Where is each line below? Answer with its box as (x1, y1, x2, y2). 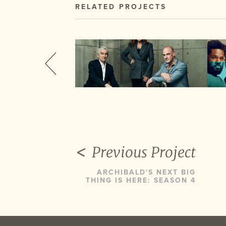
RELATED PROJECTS (75, 3, 167, 12)
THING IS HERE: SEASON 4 (86, 176, 196, 185)
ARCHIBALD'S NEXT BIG (97, 168, 196, 177)
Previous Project (92, 143, 196, 161)
